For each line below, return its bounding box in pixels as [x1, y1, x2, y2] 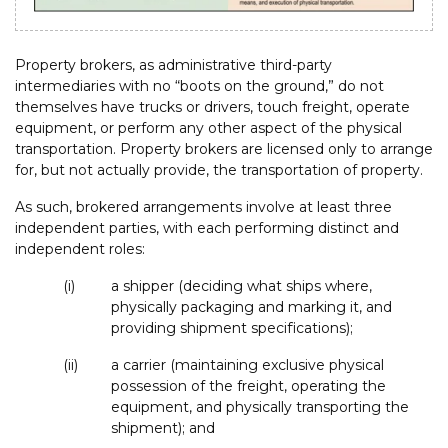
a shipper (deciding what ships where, [111, 276, 372, 295]
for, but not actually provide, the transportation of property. [15, 160, 423, 179]
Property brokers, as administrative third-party [15, 55, 332, 74]
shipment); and [111, 418, 215, 437]
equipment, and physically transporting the [111, 397, 409, 416]
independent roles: [15, 239, 145, 258]
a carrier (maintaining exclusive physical [111, 355, 384, 374]
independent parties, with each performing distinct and [15, 218, 399, 237]
